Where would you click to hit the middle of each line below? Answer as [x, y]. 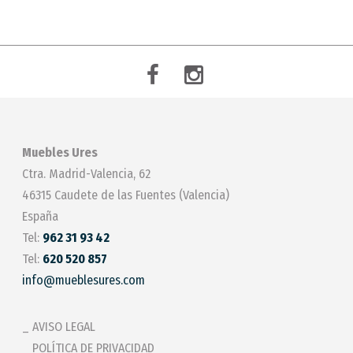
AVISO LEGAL [64, 327]
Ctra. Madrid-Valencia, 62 [86, 174]
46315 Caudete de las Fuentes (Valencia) [126, 195]
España [40, 217]
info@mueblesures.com [84, 281]
